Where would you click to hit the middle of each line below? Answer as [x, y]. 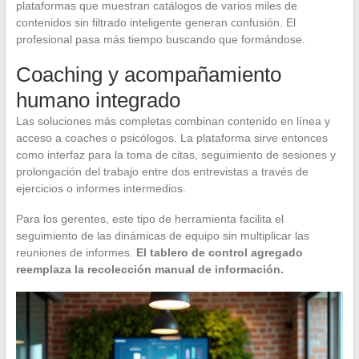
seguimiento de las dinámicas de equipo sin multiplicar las [162, 236]
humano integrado [98, 101]
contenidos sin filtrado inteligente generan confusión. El [155, 23]
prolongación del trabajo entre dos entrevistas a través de [162, 172]
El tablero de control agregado [219, 253]
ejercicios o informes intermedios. [101, 189]
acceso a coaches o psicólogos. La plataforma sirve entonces [171, 138]
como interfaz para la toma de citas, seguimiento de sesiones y [175, 155]
